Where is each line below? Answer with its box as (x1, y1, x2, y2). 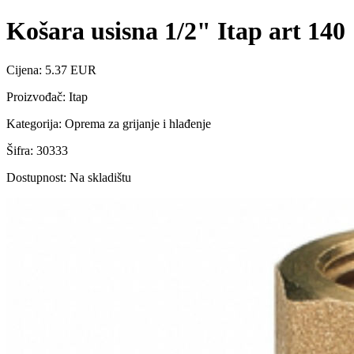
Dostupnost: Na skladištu (6, 170, 131, 184)
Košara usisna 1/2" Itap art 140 (6, 17, 345, 46)
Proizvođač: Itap (6, 89, 88, 104)
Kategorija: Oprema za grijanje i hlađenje (6, 116, 211, 130)
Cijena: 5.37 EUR (6, 62, 96, 77)
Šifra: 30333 (6, 143, 68, 157)
